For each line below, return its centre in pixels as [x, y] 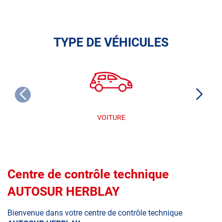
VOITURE [111, 117]
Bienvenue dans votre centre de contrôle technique [95, 213]
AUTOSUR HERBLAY [63, 192]
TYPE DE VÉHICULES [111, 43]
